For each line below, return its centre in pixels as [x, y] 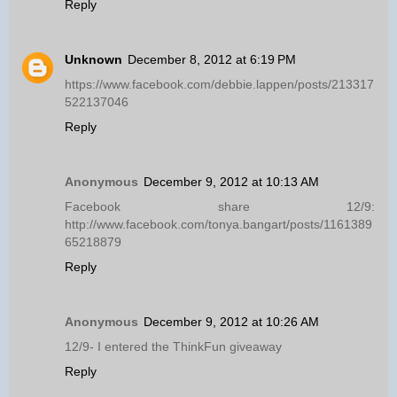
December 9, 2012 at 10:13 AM [231, 181]
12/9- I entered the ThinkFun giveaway [173, 346]
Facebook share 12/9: [220, 206]
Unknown [93, 59]
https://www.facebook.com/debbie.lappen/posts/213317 [219, 84]
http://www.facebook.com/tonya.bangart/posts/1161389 [218, 224]
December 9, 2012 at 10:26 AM [231, 321]
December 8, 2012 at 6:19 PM [212, 59]
